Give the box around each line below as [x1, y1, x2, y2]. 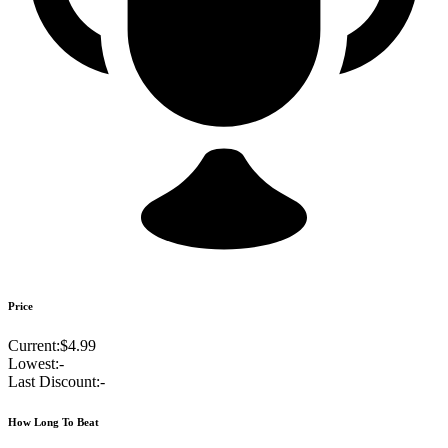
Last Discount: [8, 373, 100, 391]
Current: [8, 337, 60, 355]
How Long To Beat [8, 416, 99, 429]
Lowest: [8, 355, 59, 373]
